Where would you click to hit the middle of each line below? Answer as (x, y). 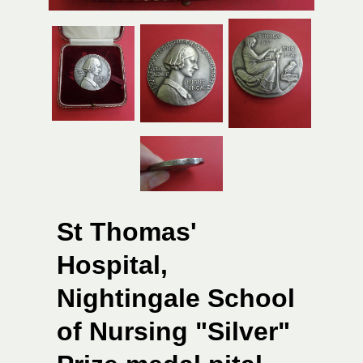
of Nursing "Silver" (173, 332)
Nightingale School (176, 299)
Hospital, (112, 265)
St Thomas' (127, 232)
